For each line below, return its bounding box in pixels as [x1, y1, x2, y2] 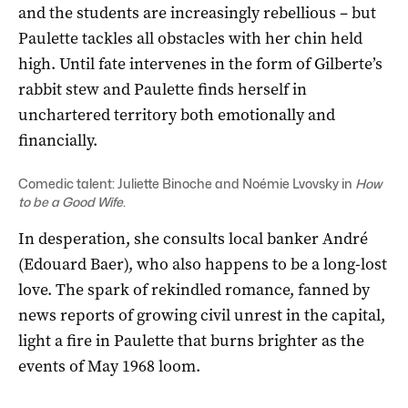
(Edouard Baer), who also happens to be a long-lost [18, 252, 387, 275]
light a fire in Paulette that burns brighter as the [18, 329, 364, 352]
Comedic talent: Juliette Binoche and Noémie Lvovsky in [18, 175, 355, 191]
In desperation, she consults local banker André [18, 227, 368, 250]
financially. [18, 128, 97, 151]
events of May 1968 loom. [18, 354, 200, 377]
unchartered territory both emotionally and [18, 103, 335, 126]
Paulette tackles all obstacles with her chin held [18, 26, 362, 49]
